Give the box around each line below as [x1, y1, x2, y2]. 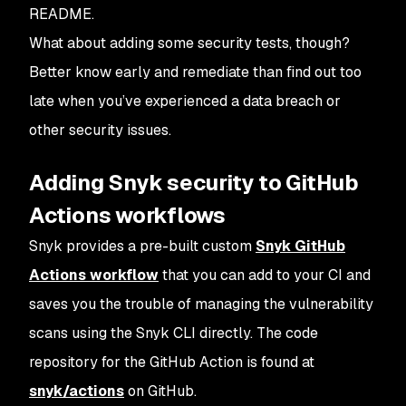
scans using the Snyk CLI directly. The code [29, 324, 318, 343]
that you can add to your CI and [159, 266, 371, 285]
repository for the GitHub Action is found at [29, 353, 314, 372]
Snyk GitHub [256, 237, 345, 256]
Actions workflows [29, 201, 226, 229]
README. [29, 5, 94, 24]
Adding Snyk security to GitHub [29, 169, 359, 197]
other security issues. [29, 121, 171, 140]
